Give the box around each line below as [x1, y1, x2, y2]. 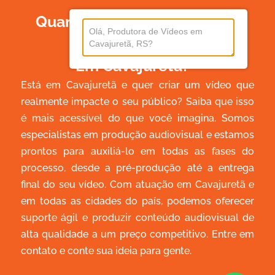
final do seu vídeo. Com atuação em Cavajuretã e [20, 179, 255, 191]
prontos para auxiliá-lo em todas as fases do [20, 145, 255, 158]
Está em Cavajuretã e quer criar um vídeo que [20, 79, 255, 91]
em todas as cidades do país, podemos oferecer [20, 195, 255, 207]
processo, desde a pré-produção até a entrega [20, 162, 255, 174]
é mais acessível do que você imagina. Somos [20, 112, 255, 125]
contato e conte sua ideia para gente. [20, 245, 192, 257]
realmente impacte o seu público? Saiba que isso [20, 96, 255, 108]
